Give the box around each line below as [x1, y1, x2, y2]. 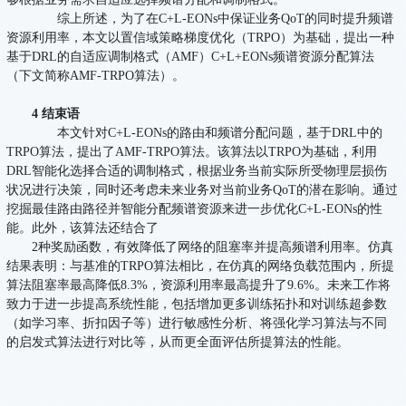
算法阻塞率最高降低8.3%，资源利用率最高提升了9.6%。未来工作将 [6, 278, 391, 293]
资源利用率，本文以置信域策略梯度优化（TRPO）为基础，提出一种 [6, 31, 395, 45]
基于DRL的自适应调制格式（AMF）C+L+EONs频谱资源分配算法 [6, 50, 375, 64]
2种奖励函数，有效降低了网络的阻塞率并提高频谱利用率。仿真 [32, 240, 394, 255]
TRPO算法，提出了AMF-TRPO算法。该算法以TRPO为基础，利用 [6, 145, 378, 159]
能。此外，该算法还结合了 [6, 221, 159, 236]
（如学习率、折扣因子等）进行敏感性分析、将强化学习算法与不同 [6, 316, 388, 331]
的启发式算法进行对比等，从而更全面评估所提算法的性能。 [6, 335, 350, 350]
